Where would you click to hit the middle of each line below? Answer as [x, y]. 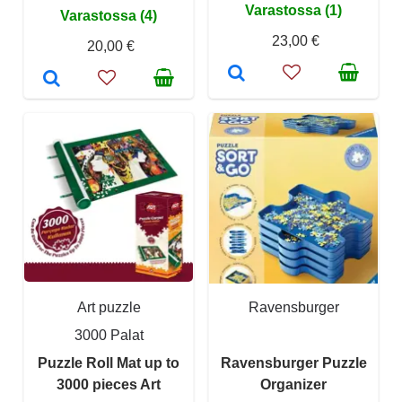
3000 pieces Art [109, 384]
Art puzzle [109, 307]
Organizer [293, 384]
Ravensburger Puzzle [293, 363]
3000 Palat [109, 335]
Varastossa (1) [293, 10]
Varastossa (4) [109, 15]
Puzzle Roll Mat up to [109, 363]
